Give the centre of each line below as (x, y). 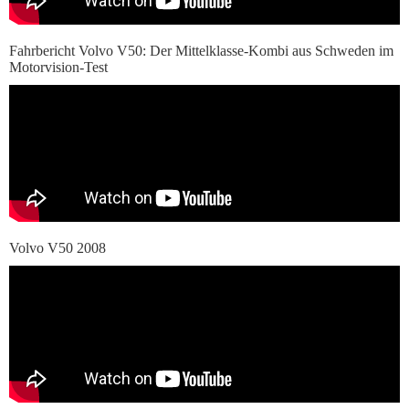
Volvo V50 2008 (58, 248)
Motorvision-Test (58, 67)
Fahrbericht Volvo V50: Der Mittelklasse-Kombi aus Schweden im (201, 51)
